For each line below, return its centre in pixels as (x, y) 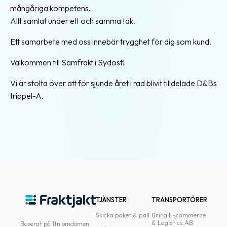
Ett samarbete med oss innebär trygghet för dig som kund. (111, 41)
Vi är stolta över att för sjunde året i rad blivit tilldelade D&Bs (113, 83)
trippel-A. (27, 96)
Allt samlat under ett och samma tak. (73, 21)
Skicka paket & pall (123, 215)
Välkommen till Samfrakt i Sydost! (67, 62)
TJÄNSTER (111, 199)
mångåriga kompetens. (50, 8)
